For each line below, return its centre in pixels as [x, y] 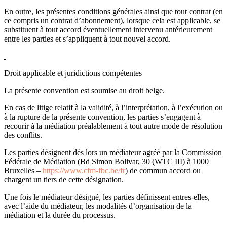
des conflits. [24, 135]
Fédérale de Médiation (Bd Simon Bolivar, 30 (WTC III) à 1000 [106, 161]
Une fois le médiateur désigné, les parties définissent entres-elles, [107, 197]
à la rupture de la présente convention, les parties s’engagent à [102, 117]
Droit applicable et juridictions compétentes [73, 73]
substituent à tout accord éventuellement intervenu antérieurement [108, 29]
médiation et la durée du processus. [60, 215]
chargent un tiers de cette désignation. [64, 179]
